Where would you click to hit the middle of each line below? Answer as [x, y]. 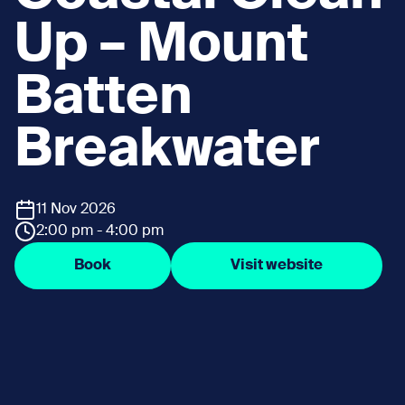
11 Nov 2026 [76, 209]
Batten [104, 98]
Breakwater [167, 151]
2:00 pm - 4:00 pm [100, 231]
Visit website [277, 265]
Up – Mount [161, 46]
